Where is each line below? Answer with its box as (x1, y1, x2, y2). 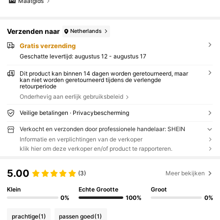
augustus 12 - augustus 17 (74, 53, 146, 60)
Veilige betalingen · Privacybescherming (19, 109, 129, 117)
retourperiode (19, 82, 56, 90)
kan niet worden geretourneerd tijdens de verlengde (19, 76, 161, 84)
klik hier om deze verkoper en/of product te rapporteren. (19, 144, 172, 152)
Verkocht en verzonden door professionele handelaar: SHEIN (19, 125, 185, 133)
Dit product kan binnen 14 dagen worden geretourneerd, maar (19, 70, 188, 78)
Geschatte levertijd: (19, 53, 75, 60)
